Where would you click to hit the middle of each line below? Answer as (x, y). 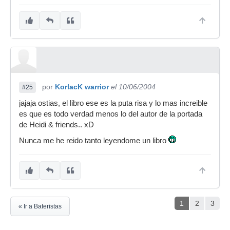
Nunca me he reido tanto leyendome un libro (94, 141)
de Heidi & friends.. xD (56, 125)
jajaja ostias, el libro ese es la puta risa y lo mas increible (113, 103)
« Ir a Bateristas (40, 206)
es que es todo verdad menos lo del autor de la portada (111, 114)
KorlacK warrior (82, 87)
